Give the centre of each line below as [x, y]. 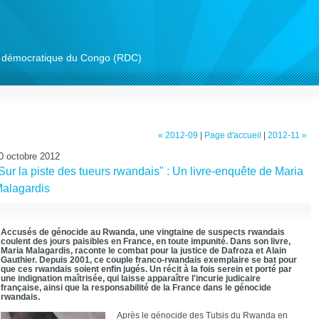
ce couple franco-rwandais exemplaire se [178, 260]
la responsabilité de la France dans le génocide [177, 287]
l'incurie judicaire [226, 278]
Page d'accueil [233, 135]
